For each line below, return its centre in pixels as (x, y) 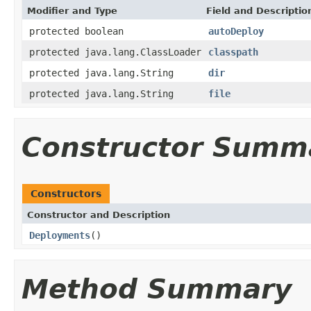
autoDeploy (236, 31)
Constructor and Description (99, 215)
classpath (233, 52)
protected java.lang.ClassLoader (115, 52)
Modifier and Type (72, 10)
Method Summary (157, 289)
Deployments (60, 235)
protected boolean (76, 31)
